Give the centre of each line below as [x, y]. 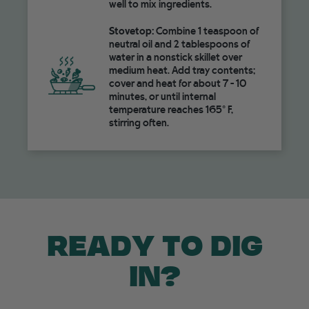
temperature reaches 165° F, [171, 109]
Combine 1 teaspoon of [206, 31]
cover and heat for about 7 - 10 [177, 83]
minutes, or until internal [162, 96]
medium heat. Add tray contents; [182, 70]
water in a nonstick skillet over [175, 57]
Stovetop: [131, 31]
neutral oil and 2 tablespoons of [179, 44]
